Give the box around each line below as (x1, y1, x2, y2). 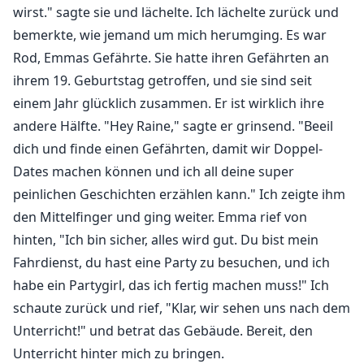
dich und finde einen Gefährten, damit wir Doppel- (13, 140, 323, 158)
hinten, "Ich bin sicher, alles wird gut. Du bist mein (13, 231, 318, 249)
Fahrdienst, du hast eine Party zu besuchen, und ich (13, 253, 330, 272)
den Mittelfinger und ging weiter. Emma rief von (13, 208, 307, 227)
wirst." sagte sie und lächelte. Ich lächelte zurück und (13, 3, 339, 22)
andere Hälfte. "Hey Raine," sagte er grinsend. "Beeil (13, 117, 333, 136)
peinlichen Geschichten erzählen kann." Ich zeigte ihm (13, 185, 345, 204)
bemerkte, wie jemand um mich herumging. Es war (13, 26, 327, 45)
